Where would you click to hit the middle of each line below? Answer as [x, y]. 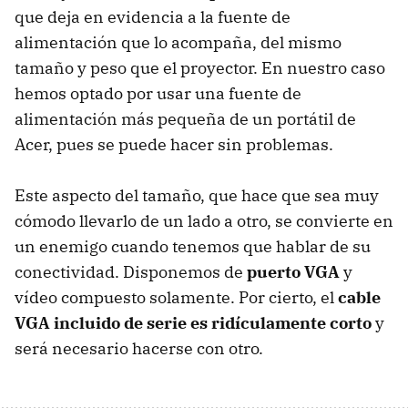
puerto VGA [293, 271]
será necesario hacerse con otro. [139, 348]
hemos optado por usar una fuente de [158, 93]
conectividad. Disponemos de [131, 271]
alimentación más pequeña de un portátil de [185, 118]
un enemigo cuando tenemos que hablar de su [193, 246]
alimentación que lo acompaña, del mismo [178, 42]
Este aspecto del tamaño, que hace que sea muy [197, 195]
